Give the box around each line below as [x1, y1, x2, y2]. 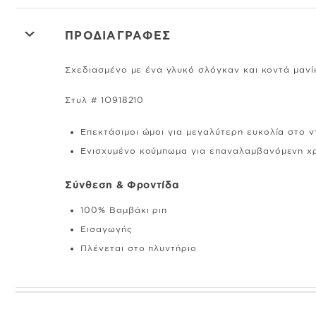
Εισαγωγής [80, 224, 133, 233]
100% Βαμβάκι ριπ [80, 205, 168, 214]
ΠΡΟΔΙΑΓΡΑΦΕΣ [65, 28, 171, 42]
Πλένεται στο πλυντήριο [80, 243, 197, 253]
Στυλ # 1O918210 [65, 95, 145, 104]
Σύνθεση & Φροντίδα [65, 178, 179, 190]
